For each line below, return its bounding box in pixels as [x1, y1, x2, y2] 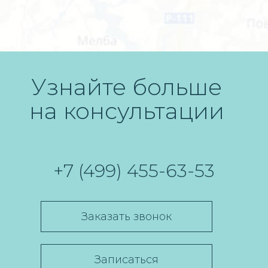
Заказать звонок [81, 210, 172, 223]
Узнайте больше [31, 73, 222, 101]
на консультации [29, 97, 224, 125]
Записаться [95, 253, 159, 266]
